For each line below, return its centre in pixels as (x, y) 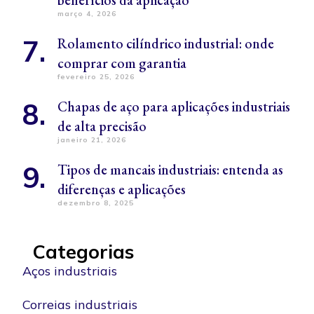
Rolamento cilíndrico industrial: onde (166, 43)
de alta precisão (102, 126)
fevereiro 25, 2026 (96, 76)
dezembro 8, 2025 (96, 203)
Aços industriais (70, 271)
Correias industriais (80, 304)
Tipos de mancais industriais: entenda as (170, 169)
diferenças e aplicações (122, 189)
